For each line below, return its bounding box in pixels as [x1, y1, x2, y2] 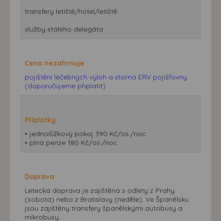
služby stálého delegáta [25, 24, 103, 34]
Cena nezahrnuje [25, 58, 84, 68]
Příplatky [25, 115, 56, 124]
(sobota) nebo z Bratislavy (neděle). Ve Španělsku [25, 194, 189, 204]
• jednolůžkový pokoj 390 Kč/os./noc [25, 129, 146, 138]
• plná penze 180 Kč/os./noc [25, 138, 117, 147]
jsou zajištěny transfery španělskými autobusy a [25, 203, 183, 213]
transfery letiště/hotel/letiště [25, 6, 117, 16]
